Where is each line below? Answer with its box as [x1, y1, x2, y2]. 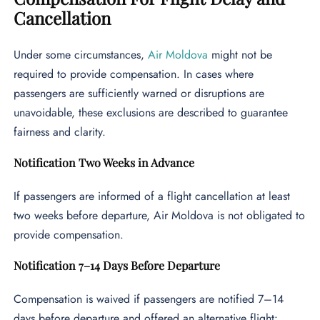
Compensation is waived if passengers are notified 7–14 [14, 291, 284, 308]
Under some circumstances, [14, 46, 149, 64]
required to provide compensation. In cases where [14, 66, 254, 83]
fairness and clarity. [14, 124, 106, 141]
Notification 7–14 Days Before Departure [14, 258, 221, 274]
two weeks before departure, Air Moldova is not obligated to [14, 207, 306, 224]
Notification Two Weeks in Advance [14, 155, 195, 171]
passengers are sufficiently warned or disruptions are [14, 85, 265, 102]
